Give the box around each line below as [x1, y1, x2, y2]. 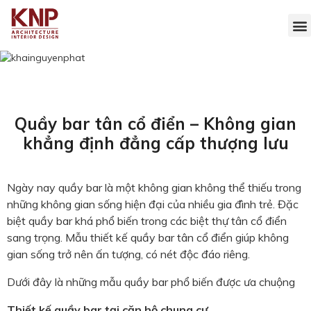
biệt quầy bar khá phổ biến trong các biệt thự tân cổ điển [7, 214, 287, 228]
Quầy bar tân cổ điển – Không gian [15, 113, 296, 135]
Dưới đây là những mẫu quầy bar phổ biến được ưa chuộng [7, 275, 295, 289]
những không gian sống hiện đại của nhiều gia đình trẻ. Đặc [7, 197, 299, 212]
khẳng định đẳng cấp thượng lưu [22, 133, 289, 154]
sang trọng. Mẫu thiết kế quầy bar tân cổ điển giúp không [7, 230, 289, 245]
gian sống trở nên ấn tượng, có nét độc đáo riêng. [7, 247, 250, 262]
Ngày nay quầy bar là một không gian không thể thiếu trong [7, 180, 301, 195]
